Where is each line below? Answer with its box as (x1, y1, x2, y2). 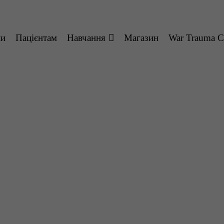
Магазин (124, 32, 158, 43)
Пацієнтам (15, 32, 57, 43)
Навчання (67, 32, 105, 43)
